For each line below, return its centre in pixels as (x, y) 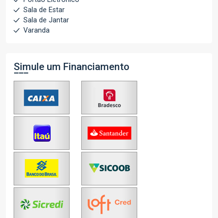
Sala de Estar (44, 10)
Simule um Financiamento (72, 67)
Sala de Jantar (46, 20)
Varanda (36, 30)
